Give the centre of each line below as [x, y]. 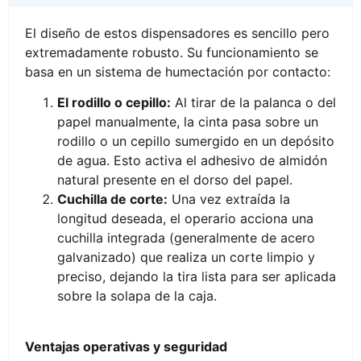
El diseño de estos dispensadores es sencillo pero [177, 33]
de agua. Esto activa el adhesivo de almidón [192, 161]
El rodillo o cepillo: [114, 103]
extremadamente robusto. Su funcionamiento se [172, 52]
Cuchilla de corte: [112, 199]
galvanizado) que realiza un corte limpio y [186, 257]
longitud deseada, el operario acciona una [185, 219]
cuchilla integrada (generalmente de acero [186, 238]
